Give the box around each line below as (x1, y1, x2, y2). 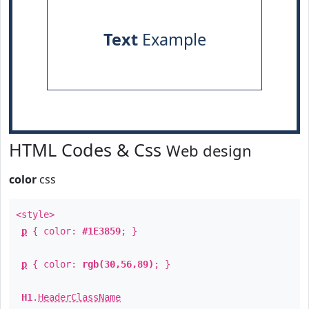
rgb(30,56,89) (82, 259, 154, 270)
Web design (166, 140, 252, 161)
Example (137, 28, 206, 50)
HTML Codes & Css (9, 138, 166, 161)
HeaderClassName (38, 292, 121, 303)
